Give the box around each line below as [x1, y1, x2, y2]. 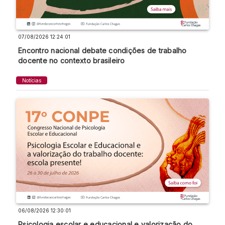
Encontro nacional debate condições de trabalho [18, 46, 187, 55]
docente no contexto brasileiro [18, 56, 125, 65]
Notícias [22, 77, 41, 84]
